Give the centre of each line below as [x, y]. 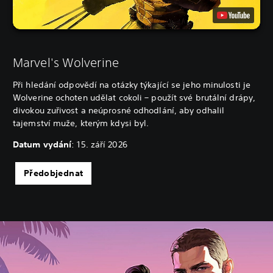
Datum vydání [42, 144]
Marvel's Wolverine [66, 62]
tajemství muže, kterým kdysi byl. [82, 123]
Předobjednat [54, 173]
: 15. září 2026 [99, 144]
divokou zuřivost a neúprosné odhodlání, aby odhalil [119, 110]
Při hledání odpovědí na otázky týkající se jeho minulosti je [132, 84]
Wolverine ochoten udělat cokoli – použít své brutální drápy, [134, 97]
